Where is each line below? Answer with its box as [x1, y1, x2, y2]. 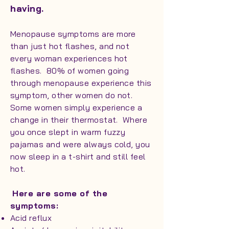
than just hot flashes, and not [10, 41, 130, 51]
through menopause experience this [10, 78, 152, 88]
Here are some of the [12, 188, 108, 198]
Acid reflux [10, 213, 52, 223]
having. [10, 3, 47, 14]
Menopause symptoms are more [10, 29, 136, 39]
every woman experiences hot [10, 53, 128, 63]
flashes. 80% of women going [10, 65, 129, 76]
